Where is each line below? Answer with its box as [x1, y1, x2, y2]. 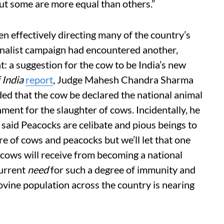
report [25, 73, 53, 85]
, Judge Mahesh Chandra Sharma [53, 73, 193, 85]
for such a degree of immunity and [48, 163, 195, 175]
